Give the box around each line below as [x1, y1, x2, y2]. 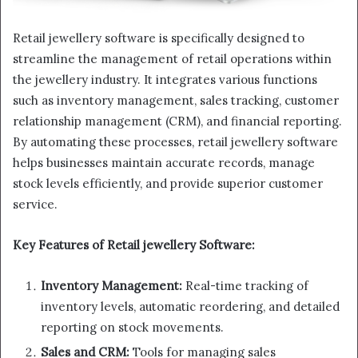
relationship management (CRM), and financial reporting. [13, 113, 342, 129]
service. [13, 197, 58, 213]
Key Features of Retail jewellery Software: [13, 237, 255, 253]
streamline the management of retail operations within [13, 51, 332, 67]
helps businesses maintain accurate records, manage [13, 155, 315, 171]
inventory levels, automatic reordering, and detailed [41, 299, 340, 315]
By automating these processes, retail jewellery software [13, 134, 338, 150]
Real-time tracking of [182, 278, 308, 294]
